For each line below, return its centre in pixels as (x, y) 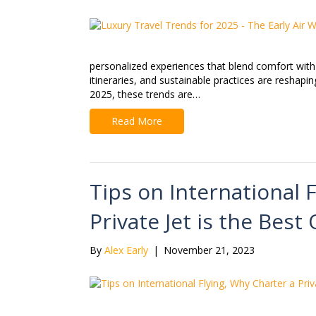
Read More (137, 121)
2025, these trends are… (145, 95)
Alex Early (126, 250)
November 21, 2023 (209, 250)
